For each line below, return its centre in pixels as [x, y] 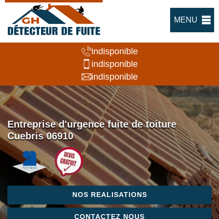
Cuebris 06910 [40, 136]
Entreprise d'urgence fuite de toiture [92, 124]
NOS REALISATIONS [109, 195]
